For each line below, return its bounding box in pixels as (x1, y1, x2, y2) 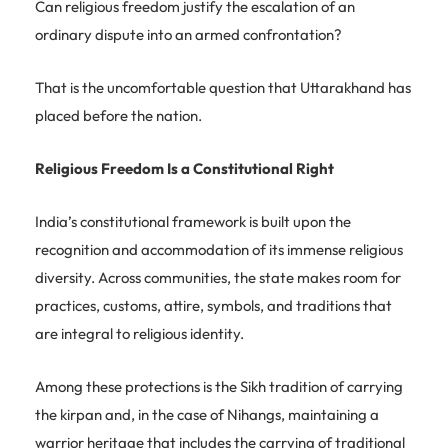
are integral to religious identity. (35, 323, 244, 343)
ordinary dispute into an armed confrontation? (35, 24, 342, 44)
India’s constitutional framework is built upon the (35, 211, 351, 231)
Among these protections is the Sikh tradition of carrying (35, 376, 403, 396)
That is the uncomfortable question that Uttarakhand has (35, 77, 411, 97)
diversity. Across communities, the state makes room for (35, 267, 401, 287)
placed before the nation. (35, 105, 202, 125)
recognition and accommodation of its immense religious (35, 239, 403, 259)
